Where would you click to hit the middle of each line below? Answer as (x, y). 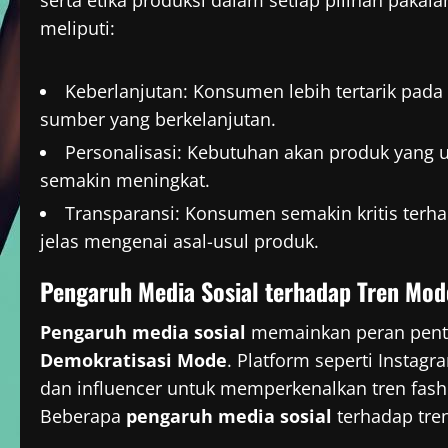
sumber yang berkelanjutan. (158, 119)
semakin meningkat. (125, 180)
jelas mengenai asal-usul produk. (179, 241)
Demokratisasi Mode (133, 360)
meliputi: (77, 28)
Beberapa (83, 416)
